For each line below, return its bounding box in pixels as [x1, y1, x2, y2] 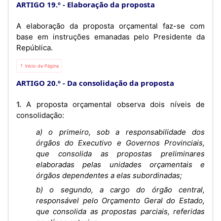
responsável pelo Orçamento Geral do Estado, [36, 196, 205, 205]
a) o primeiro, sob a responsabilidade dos [36, 127, 205, 137]
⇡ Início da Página [20, 63, 59, 69]
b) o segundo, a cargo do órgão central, [36, 185, 205, 194]
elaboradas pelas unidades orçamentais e [36, 159, 205, 169]
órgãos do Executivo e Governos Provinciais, [36, 138, 205, 147]
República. [16, 42, 53, 52]
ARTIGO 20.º [16, 77, 61, 88]
